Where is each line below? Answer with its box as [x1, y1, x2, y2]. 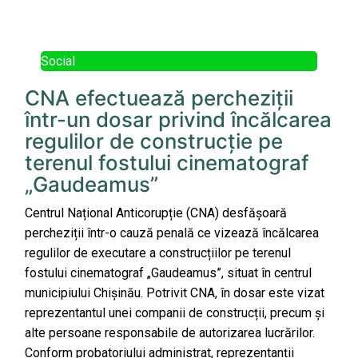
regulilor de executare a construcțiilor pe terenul [25, 245, 291, 261]
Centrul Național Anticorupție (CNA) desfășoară [25, 205, 287, 221]
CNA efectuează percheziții [25, 86, 293, 111]
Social [41, 54, 75, 70]
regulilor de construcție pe [25, 129, 283, 154]
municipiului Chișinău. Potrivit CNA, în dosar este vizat [25, 285, 324, 301]
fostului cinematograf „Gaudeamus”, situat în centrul [25, 265, 312, 281]
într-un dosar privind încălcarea [25, 107, 332, 133]
